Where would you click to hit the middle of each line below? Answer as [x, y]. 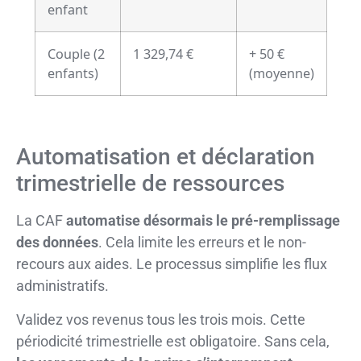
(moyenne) [281, 74]
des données [57, 243]
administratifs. [62, 286]
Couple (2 [76, 54]
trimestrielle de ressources [150, 184]
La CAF [41, 221]
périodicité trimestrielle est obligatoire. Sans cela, [173, 341]
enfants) [73, 74]
